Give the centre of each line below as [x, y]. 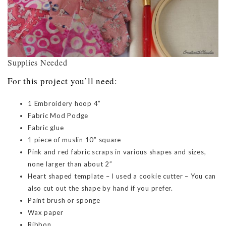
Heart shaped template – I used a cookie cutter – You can [122, 176]
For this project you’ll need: [63, 81]
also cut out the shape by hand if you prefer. [100, 188]
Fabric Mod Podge [58, 116]
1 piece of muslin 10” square [74, 140]
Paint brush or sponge [64, 201]
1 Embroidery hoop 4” [64, 104]
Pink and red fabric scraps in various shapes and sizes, [117, 152]
